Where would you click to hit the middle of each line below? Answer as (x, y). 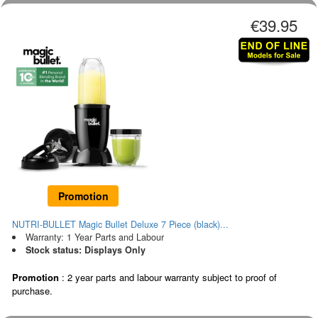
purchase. (32, 291)
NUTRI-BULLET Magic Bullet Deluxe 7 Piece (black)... (120, 225)
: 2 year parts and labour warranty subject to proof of (168, 278)
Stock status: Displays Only (85, 250)
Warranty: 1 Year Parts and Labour (94, 237)
